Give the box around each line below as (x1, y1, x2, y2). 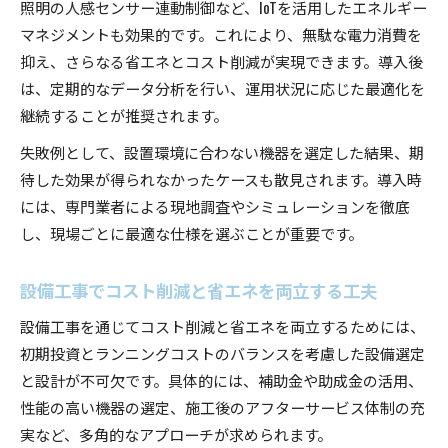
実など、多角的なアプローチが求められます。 (20, 422, 332, 445)
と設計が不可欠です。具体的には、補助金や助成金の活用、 (20, 368, 423, 391)
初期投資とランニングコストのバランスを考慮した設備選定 (20, 341, 425, 364)
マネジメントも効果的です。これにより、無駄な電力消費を (20, 22, 422, 45)
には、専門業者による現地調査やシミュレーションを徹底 (20, 194, 410, 217)
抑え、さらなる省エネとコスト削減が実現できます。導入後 (20, 49, 423, 72)
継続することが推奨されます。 (20, 103, 228, 126)
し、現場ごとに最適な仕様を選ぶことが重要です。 (20, 221, 363, 244)
